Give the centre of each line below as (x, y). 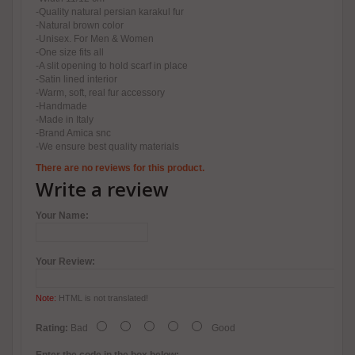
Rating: (52, 328)
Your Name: (62, 216)
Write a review (102, 189)
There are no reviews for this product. (120, 168)
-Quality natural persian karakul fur (110, 12)
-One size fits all (70, 53)
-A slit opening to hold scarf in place (112, 66)
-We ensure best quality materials (107, 147)
